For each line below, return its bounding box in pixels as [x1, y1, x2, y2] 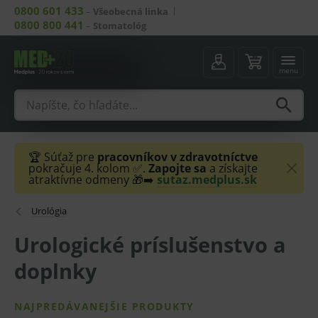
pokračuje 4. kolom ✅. [28, 160, 148, 176]
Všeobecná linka [93, 5, 168, 18]
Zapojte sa [148, 160, 209, 176]
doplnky [14, 257, 97, 285]
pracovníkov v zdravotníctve [97, 149, 258, 165]
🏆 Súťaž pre [28, 149, 97, 165]
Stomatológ [93, 19, 146, 32]
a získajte [209, 160, 258, 176]
